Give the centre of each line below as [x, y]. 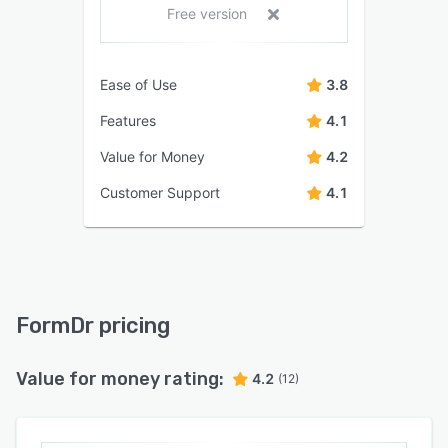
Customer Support [160, 192]
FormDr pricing [93, 325]
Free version [206, 13]
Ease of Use [138, 84]
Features [128, 120]
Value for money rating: [120, 379]
